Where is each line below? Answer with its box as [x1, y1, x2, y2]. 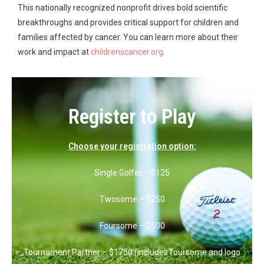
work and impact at [18, 47, 89, 57]
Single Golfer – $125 [94, 167, 170, 177]
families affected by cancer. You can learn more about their [18, 32, 238, 42]
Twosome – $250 [99, 194, 165, 204]
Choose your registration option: [68, 141, 196, 151]
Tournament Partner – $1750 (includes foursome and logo [24, 247, 240, 257]
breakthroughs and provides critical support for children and [18, 17, 239, 27]
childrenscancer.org [91, 47, 163, 57]
